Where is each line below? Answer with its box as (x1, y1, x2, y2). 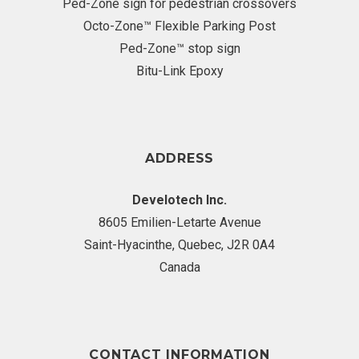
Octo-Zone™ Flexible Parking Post (83, 18, 276, 34)
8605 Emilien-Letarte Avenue (98, 215, 261, 231)
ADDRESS (144, 151, 215, 167)
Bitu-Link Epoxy (135, 63, 224, 79)
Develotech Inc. (132, 192, 227, 208)
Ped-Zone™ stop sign (119, 41, 240, 57)
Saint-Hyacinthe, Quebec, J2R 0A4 (84, 237, 275, 253)
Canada (159, 260, 200, 276)
